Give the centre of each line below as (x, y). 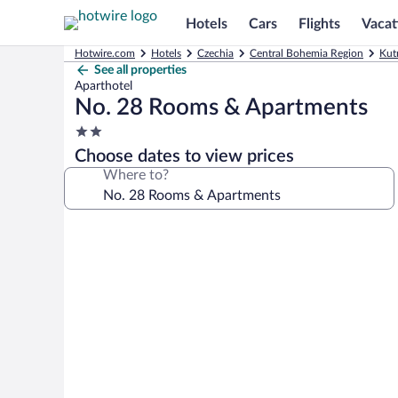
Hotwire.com (105, 53)
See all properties (140, 70)
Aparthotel (103, 86)
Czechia (215, 53)
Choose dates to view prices (184, 156)
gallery (95, 254)
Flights (319, 24)
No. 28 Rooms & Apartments (221, 107)
